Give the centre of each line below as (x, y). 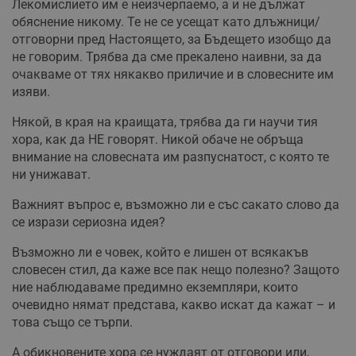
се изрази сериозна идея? (89, 222)
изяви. (31, 91)
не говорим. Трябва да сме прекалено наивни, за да (167, 56)
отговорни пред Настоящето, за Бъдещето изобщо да (172, 39)
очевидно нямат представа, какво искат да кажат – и (174, 304)
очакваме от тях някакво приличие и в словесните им (173, 74)
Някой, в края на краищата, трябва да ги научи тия (165, 122)
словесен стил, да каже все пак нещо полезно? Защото (176, 269)
